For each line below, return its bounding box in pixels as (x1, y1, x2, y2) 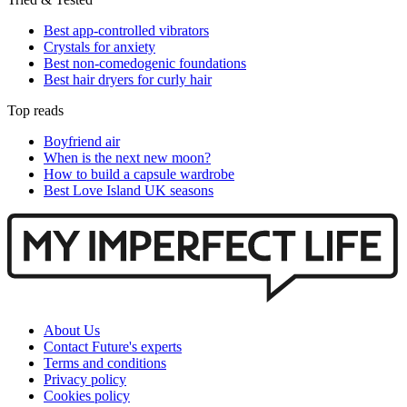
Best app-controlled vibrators (44, 23, 209, 39)
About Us (44, 323, 100, 339)
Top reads (7, 103, 64, 119)
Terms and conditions (44, 355, 166, 372)
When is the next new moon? (44, 150, 211, 166)
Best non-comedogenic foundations (44, 55, 246, 72)
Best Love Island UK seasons (44, 183, 213, 199)
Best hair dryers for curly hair (44, 72, 212, 88)
